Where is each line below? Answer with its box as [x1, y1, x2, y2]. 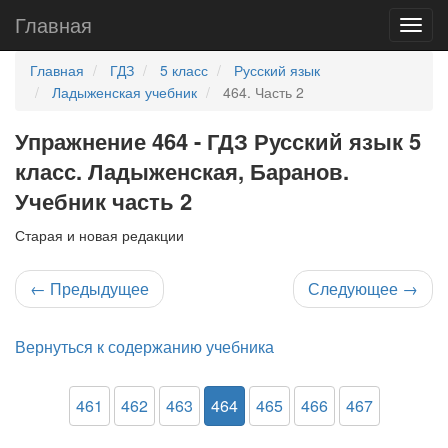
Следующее [308, 277, 402, 300]
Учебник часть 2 [15, 185, 192, 217]
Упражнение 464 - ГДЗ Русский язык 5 [15, 125, 421, 157]
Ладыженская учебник [52, 82, 197, 102]
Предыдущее [46, 277, 149, 300]
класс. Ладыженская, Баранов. [15, 155, 349, 187]
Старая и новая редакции [15, 225, 184, 245]
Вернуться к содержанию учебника [15, 335, 274, 358]
